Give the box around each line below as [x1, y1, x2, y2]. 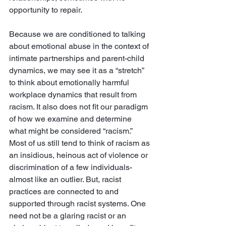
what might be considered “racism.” [9, 126, 134, 136]
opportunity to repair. [9, 5, 84, 15]
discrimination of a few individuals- [9, 162, 134, 172]
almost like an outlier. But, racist [9, 175, 123, 184]
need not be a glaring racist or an [9, 211, 128, 220]
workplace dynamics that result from [9, 90, 139, 99]
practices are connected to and [9, 187, 121, 196]
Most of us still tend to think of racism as [9, 138, 152, 148]
